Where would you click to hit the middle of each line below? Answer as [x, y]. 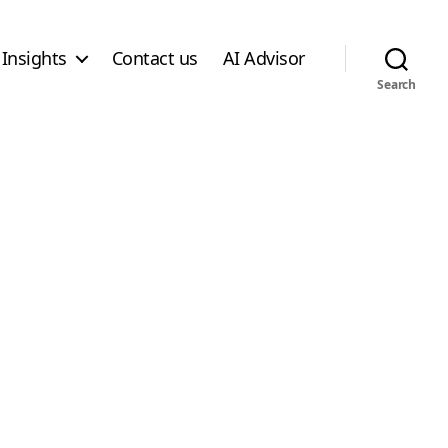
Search [396, 84]
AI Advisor [263, 57]
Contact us [154, 57]
